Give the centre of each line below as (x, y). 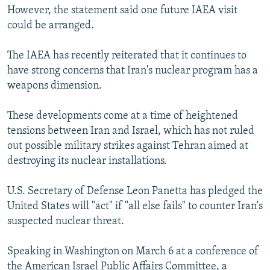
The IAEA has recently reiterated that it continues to (127, 56)
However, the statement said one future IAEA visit (122, 11)
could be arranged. (51, 26)
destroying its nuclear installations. (87, 162)
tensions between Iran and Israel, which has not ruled (131, 131)
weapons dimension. (55, 86)
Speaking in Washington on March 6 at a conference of (133, 252)
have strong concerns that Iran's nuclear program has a (133, 71)
